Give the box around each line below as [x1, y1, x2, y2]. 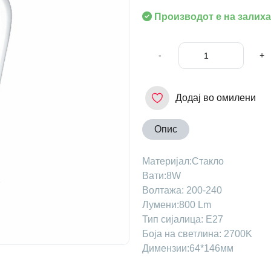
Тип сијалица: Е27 [142, 214, 223, 225]
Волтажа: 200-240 [142, 185, 222, 196]
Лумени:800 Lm [142, 200, 211, 211]
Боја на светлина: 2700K [142, 229, 252, 240]
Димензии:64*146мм [142, 243, 233, 254]
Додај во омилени [175, 93, 256, 103]
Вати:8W [142, 171, 181, 181]
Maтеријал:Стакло [142, 156, 224, 167]
